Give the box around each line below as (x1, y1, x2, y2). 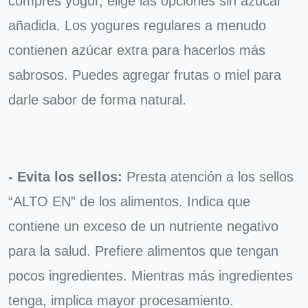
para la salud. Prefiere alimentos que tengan (8, 243, 278, 258)
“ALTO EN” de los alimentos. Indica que (8, 193, 250, 209)
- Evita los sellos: (8, 168, 122, 184)
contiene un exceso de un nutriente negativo (8, 218, 278, 234)
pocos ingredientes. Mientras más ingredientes (8, 267, 293, 283)
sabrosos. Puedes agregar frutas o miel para (8, 67, 281, 82)
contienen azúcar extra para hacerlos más (8, 42, 265, 58)
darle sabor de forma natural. (8, 91, 186, 107)
